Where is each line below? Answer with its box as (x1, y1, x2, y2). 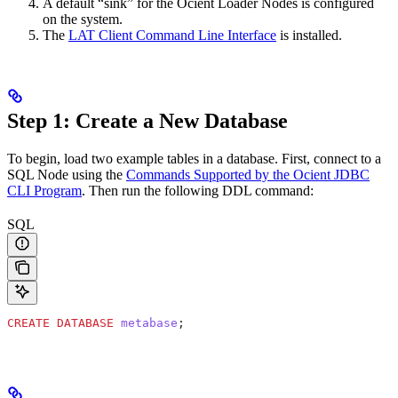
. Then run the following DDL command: (82, 182, 314, 198)
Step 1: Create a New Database (7, 108, 288, 132)
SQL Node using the (7, 166, 126, 182)
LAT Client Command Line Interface (68, 27, 276, 43)
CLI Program (7, 182, 82, 198)
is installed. (276, 27, 342, 43)
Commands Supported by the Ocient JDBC (126, 166, 370, 182)
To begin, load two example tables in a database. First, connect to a (7, 150, 381, 166)
